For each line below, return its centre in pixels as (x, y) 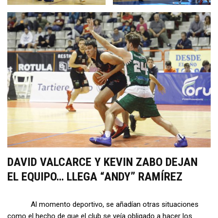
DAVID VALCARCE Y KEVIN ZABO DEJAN (102, 162)
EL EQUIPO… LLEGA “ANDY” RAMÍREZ (95, 177)
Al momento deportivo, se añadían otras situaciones (103, 205)
